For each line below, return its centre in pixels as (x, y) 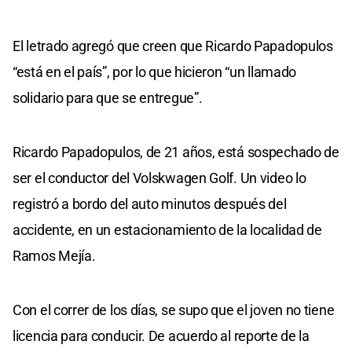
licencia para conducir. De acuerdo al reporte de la (161, 335)
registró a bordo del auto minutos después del (150, 203)
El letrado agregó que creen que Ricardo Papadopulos (173, 46)
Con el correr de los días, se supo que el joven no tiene (174, 310)
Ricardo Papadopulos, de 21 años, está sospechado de (176, 152)
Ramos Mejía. (54, 255)
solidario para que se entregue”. (108, 97)
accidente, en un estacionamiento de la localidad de (167, 229)
